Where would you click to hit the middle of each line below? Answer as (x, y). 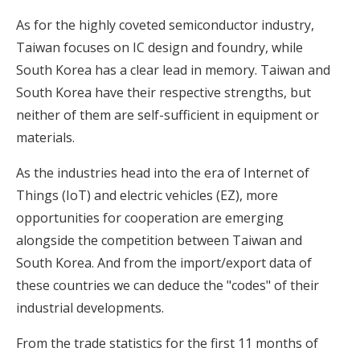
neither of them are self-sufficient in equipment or (168, 115)
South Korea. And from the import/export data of (164, 263)
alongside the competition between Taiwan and (159, 241)
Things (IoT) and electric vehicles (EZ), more (147, 196)
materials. (45, 138)
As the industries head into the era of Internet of (163, 173)
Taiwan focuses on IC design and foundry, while (160, 48)
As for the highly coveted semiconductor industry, (165, 25)
